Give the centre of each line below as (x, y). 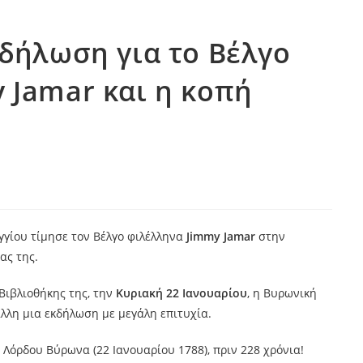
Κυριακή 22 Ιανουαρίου (181, 293)
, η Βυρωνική (282, 293)
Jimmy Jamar (220, 236)
